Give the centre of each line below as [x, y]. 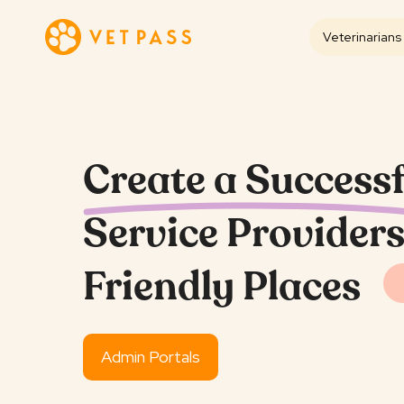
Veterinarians [362, 37]
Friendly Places [222, 290]
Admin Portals [151, 357]
